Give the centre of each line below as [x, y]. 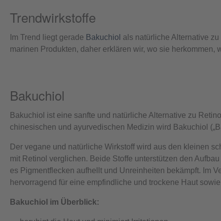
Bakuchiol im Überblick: [55, 202]
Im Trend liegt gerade [48, 37]
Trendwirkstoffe [53, 17]
